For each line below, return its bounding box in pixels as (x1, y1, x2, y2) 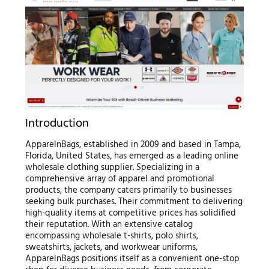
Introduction (25, 114, 89, 134)
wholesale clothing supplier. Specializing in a (25, 160, 199, 175)
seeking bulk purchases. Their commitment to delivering (25, 195, 243, 210)
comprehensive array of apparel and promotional (25, 172, 214, 187)
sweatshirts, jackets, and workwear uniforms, (25, 240, 198, 255)
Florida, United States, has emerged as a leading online (25, 149, 238, 164)
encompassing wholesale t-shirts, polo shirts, (25, 229, 198, 244)
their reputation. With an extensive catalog (25, 217, 193, 232)
